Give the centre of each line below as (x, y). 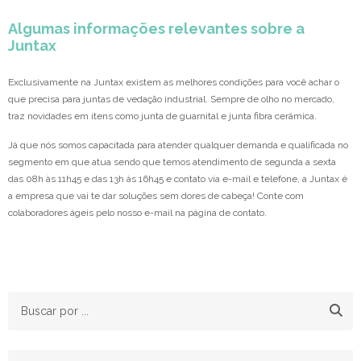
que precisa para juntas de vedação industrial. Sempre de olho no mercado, (171, 100)
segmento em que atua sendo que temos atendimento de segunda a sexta (172, 162)
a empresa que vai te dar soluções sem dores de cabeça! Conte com (156, 196)
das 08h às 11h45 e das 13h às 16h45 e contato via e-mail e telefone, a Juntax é (178, 179)
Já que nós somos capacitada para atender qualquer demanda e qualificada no (178, 145)
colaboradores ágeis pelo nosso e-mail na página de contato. (137, 213)
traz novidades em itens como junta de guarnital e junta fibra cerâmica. (162, 116)
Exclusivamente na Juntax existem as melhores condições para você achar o (174, 83)
